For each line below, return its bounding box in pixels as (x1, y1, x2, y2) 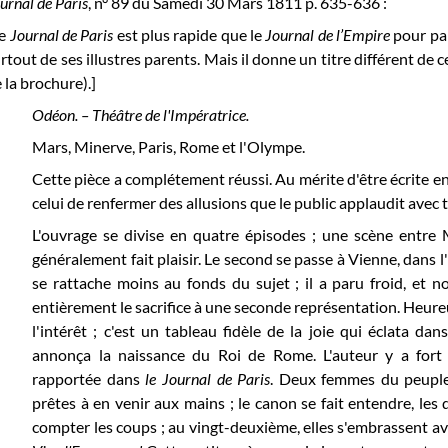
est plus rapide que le (113, 24, 266, 44)
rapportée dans (32, 368, 146, 388)
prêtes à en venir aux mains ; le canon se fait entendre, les (32, 392, 443, 412)
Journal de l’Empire (265, 24, 394, 44)
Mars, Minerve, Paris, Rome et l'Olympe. (32, 136, 306, 156)
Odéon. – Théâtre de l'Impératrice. (32, 104, 250, 124)
